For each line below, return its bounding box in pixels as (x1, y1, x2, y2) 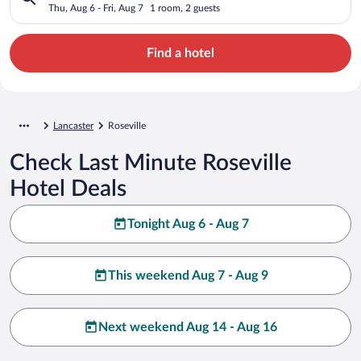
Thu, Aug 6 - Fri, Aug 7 (48, 2, 143, 13)
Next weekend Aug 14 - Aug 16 (98, 320, 277, 334)
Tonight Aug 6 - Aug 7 (127, 217, 249, 230)
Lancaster (53, 120, 93, 131)
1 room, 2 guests (150, 2, 220, 13)
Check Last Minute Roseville (10, 151, 292, 174)
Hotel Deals (10, 176, 127, 200)
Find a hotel (147, 46, 214, 60)
